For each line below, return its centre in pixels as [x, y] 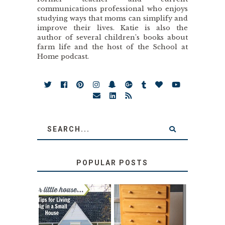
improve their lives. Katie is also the [112, 28]
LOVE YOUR [75, 216]
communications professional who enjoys [112, 9]
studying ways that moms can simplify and [112, 19]
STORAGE [150, 216]
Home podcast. [63, 57]
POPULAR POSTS [113, 163]
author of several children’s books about [112, 38]
